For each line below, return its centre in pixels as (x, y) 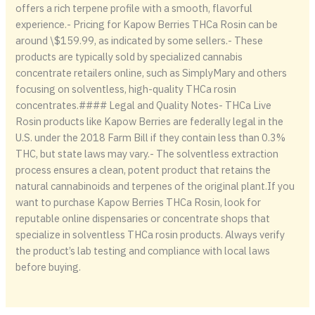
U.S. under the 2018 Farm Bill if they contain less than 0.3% (151, 138)
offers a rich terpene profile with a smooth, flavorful (134, 8)
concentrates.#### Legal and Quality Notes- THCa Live (144, 105)
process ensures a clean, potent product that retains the (143, 170)
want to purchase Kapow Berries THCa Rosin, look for (139, 202)
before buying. (49, 267)
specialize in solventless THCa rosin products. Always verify (150, 235)
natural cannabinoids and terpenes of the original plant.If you (155, 186)
